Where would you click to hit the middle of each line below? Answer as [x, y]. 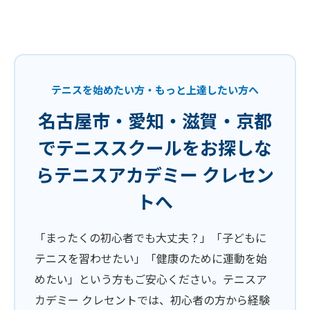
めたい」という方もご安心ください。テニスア [151, 279]
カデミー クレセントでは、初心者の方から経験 [152, 300]
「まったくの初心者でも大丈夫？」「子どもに [151, 237]
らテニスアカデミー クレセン [155, 174]
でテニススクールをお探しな [155, 147]
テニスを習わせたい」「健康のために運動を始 [151, 258]
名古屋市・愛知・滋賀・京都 [155, 120]
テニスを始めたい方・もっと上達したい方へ [155, 90]
